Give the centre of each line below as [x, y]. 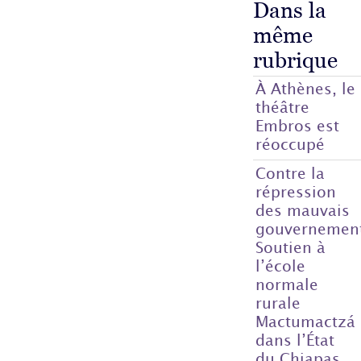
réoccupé [290, 144]
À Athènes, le [306, 89]
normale [287, 284]
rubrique [295, 60]
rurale [278, 302]
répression [296, 191]
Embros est [298, 126]
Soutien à [291, 247]
